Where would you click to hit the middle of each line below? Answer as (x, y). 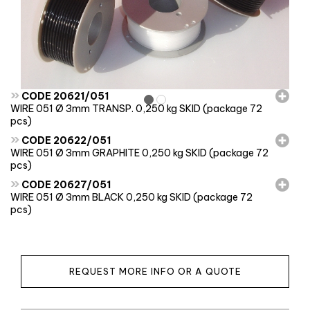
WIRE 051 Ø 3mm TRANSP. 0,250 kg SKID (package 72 (136, 108)
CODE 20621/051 (64, 96)
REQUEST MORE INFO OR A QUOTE (155, 271)
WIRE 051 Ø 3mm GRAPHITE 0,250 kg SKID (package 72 (139, 153)
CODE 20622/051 (65, 140)
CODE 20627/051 (65, 184)
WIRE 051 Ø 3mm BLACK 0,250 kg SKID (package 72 (131, 197)
